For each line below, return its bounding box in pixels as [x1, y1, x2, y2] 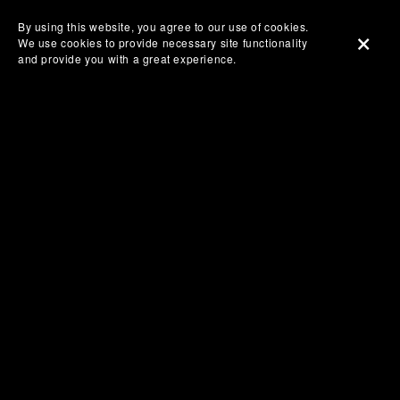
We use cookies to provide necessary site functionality [18, 35, 308, 50]
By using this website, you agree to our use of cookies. [18, 19, 310, 34]
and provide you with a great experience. [18, 51, 237, 66]
